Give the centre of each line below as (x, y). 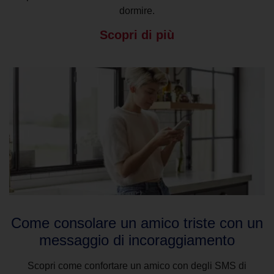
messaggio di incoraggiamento (137, 240)
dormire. (137, 10)
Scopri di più (137, 35)
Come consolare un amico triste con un (137, 223)
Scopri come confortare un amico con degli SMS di (137, 265)
